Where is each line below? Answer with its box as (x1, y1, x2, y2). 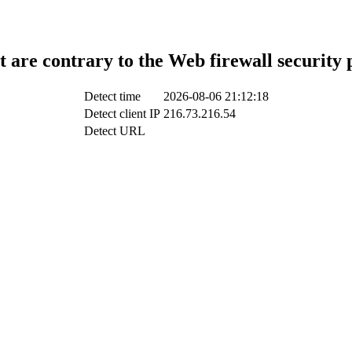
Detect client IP (83, 106, 160, 120)
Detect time (83, 89, 141, 103)
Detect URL (83, 123, 145, 137)
